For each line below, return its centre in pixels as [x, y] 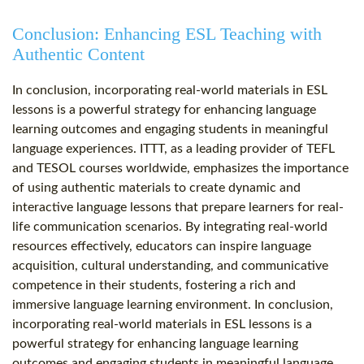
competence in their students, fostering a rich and [154, 286]
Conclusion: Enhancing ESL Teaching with [167, 34]
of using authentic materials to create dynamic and [156, 188]
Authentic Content [78, 54]
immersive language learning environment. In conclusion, [173, 305]
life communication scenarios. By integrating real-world [170, 227]
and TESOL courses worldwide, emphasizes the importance [180, 169]
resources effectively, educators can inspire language [162, 247]
